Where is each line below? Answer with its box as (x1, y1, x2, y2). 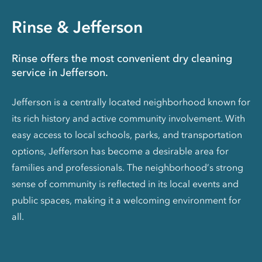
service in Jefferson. (12, 66, 108, 79)
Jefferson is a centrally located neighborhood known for (12, 96, 250, 108)
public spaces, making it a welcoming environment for (12, 194, 241, 206)
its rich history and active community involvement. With (12, 112, 245, 124)
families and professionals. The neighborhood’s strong (12, 161, 243, 173)
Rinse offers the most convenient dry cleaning (12, 52, 232, 65)
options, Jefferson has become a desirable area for (12, 145, 229, 157)
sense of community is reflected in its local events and (12, 178, 239, 189)
